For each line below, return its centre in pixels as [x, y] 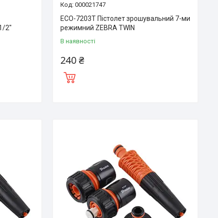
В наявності [78, 41]
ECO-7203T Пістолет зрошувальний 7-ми [125, 18]
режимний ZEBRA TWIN [97, 27]
